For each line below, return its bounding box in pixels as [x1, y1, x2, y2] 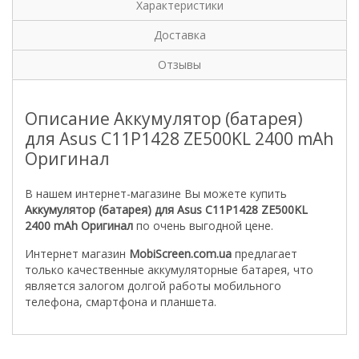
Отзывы [158, 57, 201, 72]
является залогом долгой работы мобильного [25, 278, 281, 293]
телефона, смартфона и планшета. [25, 294, 216, 309]
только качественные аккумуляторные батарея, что [25, 262, 313, 277]
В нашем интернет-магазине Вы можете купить [25, 186, 287, 201]
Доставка [153, 27, 206, 42]
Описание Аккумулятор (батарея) [25, 107, 303, 130]
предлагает [232, 246, 297, 261]
